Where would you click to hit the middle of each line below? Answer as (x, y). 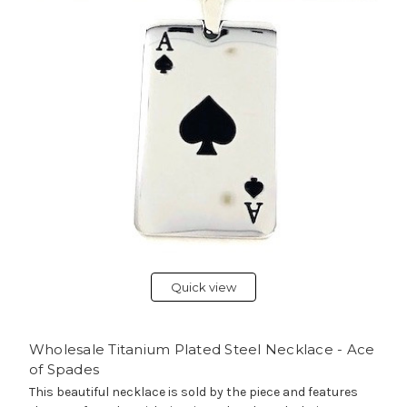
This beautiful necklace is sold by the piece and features (193, 392)
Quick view (203, 287)
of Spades (64, 369)
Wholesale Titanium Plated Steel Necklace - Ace (202, 349)
